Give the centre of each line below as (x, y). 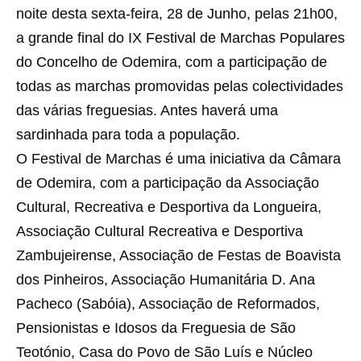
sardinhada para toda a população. (128, 135)
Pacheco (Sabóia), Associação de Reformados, (168, 304)
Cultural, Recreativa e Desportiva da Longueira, (169, 207)
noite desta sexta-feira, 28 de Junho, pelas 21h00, (177, 14)
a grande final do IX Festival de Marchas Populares (180, 38)
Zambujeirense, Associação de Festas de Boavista (178, 256)
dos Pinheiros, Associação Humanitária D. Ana (166, 280)
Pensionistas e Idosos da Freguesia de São (156, 328)
